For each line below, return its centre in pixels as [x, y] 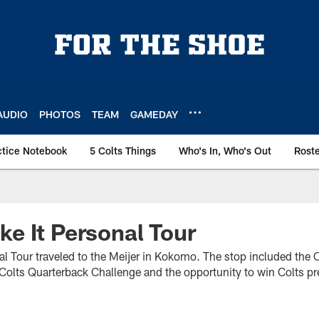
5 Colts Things [123, 151]
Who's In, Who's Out [225, 151]
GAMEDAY [154, 114]
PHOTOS [60, 114]
